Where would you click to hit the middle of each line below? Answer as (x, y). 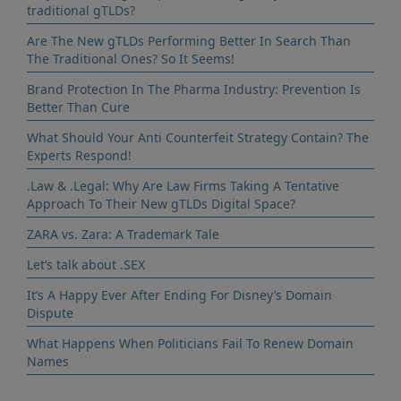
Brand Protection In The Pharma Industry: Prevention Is (194, 89)
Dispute (50, 313)
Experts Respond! (79, 155)
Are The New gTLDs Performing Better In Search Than (189, 41)
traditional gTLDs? (81, 10)
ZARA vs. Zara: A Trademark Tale (123, 234)
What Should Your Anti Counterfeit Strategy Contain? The (198, 137)
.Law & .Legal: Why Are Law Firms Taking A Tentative (183, 186)
